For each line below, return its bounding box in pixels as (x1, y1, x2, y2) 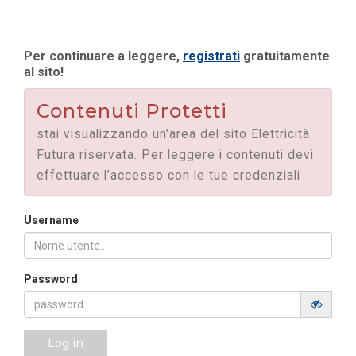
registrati (183, 48, 240, 64)
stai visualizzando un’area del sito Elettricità (37, 127, 310, 142)
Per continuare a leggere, (24, 48, 183, 64)
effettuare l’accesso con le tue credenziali (37, 168, 300, 184)
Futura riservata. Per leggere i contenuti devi (37, 148, 314, 163)
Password (24, 273, 78, 286)
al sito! (24, 64, 64, 80)
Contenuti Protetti (37, 99, 227, 123)
